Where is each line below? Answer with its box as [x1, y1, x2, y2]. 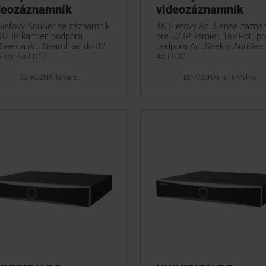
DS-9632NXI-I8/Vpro [19, 73, 78, 81]
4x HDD [156, 50, 186, 62]
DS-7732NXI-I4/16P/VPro [183, 73, 256, 81]
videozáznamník [156, 2, 243, 17]
